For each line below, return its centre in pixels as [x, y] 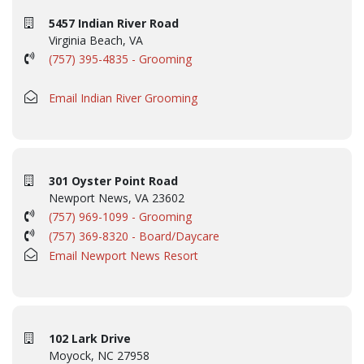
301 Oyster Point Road [113, 181]
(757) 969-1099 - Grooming [120, 217]
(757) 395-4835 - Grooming [120, 59]
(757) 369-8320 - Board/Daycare [134, 236]
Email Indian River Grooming [123, 98]
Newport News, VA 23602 [117, 198]
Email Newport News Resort [123, 256]
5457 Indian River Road [114, 24]
